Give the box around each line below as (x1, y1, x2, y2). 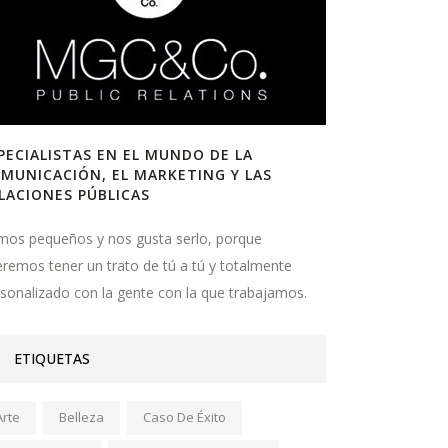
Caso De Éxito (143, 407, 227, 426)
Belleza (59, 407, 105, 426)
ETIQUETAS (14, 348, 91, 368)
